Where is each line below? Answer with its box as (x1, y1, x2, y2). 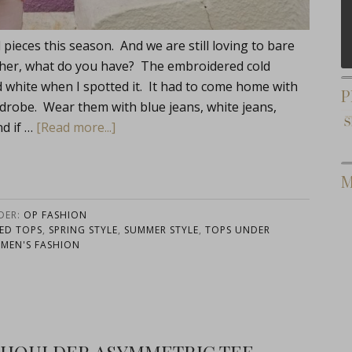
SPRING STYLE (48, 223, 118, 236)
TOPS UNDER (204, 223, 270, 236)
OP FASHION (23, 208, 87, 222)
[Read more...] (36, 119, 115, 136)
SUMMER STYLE (123, 223, 199, 236)
